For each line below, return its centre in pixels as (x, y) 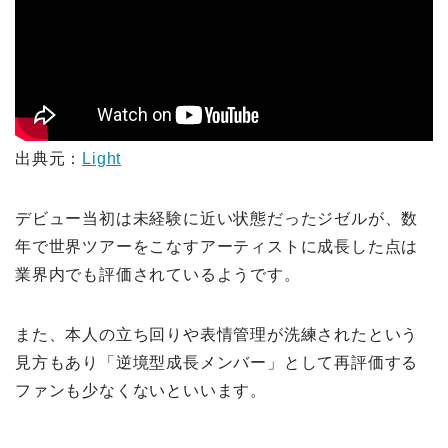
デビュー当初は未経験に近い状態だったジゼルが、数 (217, 218)
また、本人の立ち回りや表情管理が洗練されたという (217, 334)
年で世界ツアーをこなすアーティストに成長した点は (217, 246)
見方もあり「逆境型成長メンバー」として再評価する (217, 362)
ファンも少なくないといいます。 (141, 390)
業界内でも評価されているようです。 (158, 274)
